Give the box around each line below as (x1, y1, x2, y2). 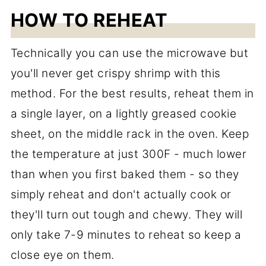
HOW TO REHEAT (10, 8, 168, 31)
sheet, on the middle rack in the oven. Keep (10, 126, 249, 141)
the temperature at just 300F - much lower (10, 147, 247, 161)
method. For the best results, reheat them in (10, 86, 254, 100)
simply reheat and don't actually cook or (10, 187, 232, 201)
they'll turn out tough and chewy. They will (10, 207, 243, 221)
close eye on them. (10, 248, 115, 262)
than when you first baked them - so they (10, 167, 239, 181)
